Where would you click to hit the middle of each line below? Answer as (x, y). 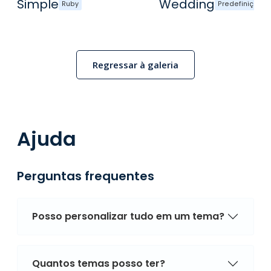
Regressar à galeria (135, 65)
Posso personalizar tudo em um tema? (128, 217)
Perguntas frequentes (86, 176)
